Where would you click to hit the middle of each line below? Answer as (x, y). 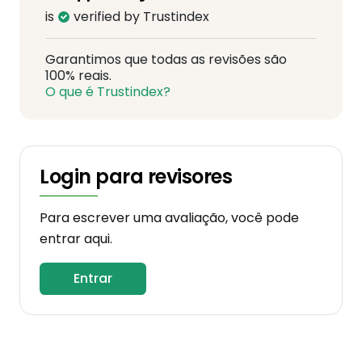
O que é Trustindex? (108, 92)
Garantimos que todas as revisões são (166, 59)
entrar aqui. (76, 239)
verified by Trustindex (140, 17)
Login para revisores (136, 177)
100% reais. (78, 76)
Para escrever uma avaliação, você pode (169, 218)
